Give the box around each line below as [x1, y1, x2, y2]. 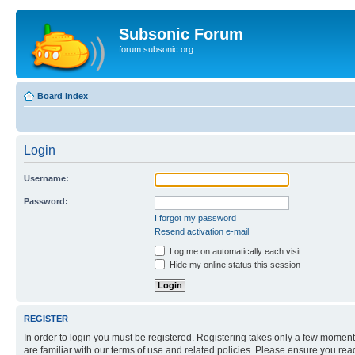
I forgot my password [155, 213, 236, 223]
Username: [24, 174, 69, 183]
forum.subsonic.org [119, 44, 193, 54]
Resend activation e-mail [155, 227, 249, 236]
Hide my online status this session [167, 260, 300, 269]
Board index [37, 91, 88, 101]
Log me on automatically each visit [167, 246, 301, 256]
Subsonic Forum [119, 25, 243, 43]
